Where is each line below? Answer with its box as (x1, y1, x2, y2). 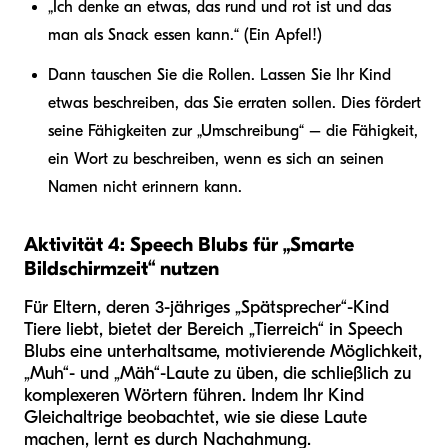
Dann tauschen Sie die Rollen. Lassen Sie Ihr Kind (48, 66, 391, 85)
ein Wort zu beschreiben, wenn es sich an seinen (48, 150, 384, 169)
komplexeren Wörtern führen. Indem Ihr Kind (24, 385, 364, 407)
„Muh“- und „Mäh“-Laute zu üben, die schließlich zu (24, 363, 411, 385)
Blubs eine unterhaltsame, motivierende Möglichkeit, (24, 341, 422, 363)
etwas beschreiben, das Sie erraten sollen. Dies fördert (48, 94, 421, 113)
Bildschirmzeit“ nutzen (24, 257, 219, 281)
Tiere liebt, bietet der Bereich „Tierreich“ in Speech (24, 319, 403, 341)
